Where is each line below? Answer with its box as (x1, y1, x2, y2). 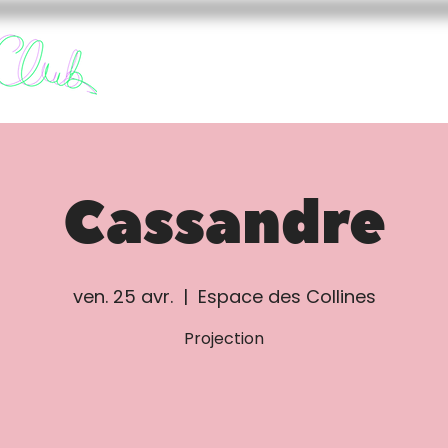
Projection (184, 327, 264, 350)
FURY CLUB (254, 65, 347, 92)
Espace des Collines (197, 284, 376, 309)
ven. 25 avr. (72, 284, 173, 309)
